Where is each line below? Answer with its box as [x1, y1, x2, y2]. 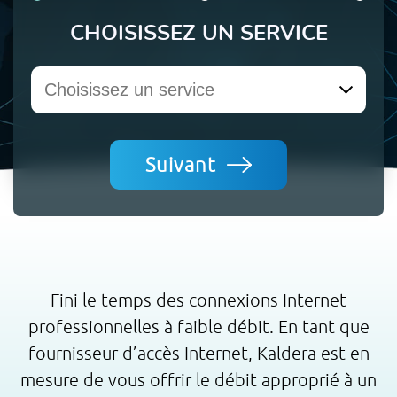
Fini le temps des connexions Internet [51, 290, 346, 310]
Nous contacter [13, 28, 111, 43]
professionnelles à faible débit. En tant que [27, 316, 370, 337]
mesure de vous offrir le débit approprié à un [20, 370, 377, 390]
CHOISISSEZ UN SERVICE [69, 23, 328, 44]
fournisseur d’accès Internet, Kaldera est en [27, 343, 370, 363]
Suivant [145, 153, 227, 176]
